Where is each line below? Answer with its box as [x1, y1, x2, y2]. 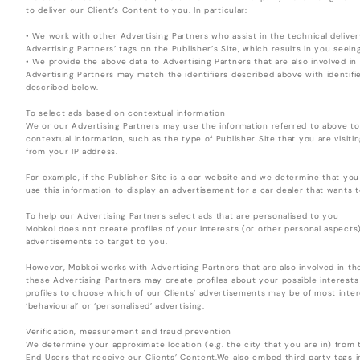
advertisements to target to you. [26, 236, 168, 247]
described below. [26, 82, 100, 93]
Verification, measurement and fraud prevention [26, 326, 232, 337]
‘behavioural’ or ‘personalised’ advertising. [26, 301, 205, 312]
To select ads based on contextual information [26, 108, 226, 119]
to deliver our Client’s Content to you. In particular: [26, 5, 247, 16]
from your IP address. [26, 146, 118, 157]
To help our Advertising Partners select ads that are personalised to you [26, 211, 339, 222]
